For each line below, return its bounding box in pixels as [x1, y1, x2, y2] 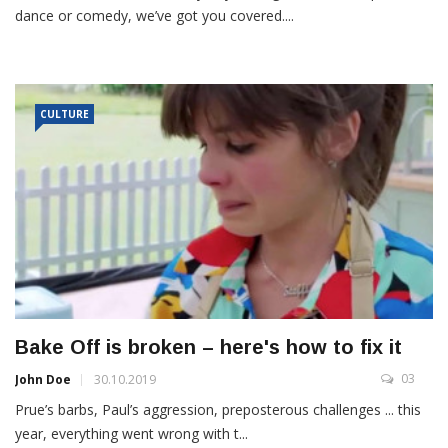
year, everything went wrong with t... [15, 424, 248, 444]
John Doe [15, 371, 71, 389]
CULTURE [40, 107, 89, 122]
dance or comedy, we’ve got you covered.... [15, 6, 294, 26]
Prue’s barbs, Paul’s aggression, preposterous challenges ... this [15, 400, 421, 420]
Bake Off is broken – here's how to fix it [15, 336, 402, 359]
